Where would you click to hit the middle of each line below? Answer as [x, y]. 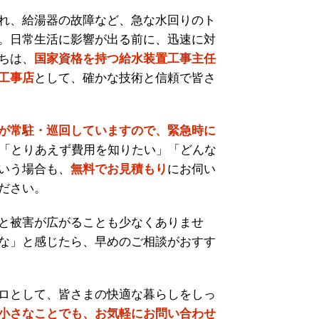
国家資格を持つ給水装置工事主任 [125, 58]
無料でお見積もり [119, 169]
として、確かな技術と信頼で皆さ [125, 78]
